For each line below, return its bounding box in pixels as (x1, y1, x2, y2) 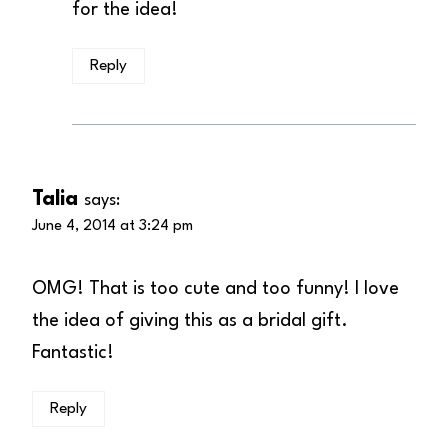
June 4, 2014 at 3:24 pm (32, 219, 193, 235)
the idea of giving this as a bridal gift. (32, 312, 348, 331)
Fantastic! (32, 344, 114, 363)
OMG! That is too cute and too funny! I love (32, 280, 399, 299)
